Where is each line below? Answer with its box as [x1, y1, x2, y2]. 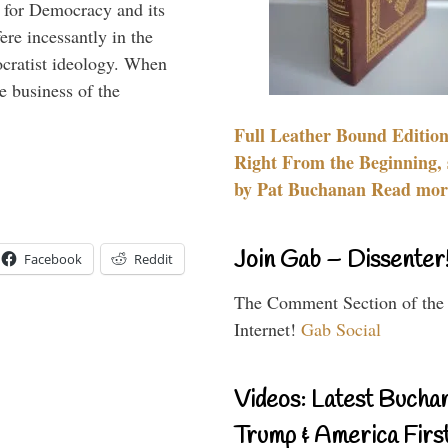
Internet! [234, 316, 301, 341]
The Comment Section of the [234, 289, 444, 314]
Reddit [134, 249, 173, 268]
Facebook [24, 249, 82, 268]
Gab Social [301, 316, 381, 341]
